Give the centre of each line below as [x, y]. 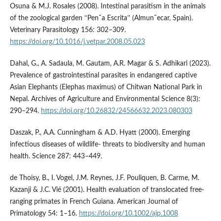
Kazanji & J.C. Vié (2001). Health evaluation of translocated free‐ [107, 190]
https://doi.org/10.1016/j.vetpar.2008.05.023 [77, 42]
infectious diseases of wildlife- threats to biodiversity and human [107, 145]
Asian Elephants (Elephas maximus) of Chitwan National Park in [106, 88]
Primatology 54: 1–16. [44, 214]
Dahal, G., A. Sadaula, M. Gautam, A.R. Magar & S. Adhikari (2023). [110, 64]
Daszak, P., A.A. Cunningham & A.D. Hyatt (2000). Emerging [100, 133]
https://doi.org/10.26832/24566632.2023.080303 [116, 111]
